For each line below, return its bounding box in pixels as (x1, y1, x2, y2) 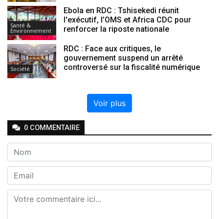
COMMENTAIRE (28, 124, 80, 132)
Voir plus (93, 98, 126, 109)
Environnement (10, 27, 51, 35)
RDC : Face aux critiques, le (64, 44, 161, 54)
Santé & (10, 22, 31, 29)
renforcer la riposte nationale (64, 24, 169, 34)
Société (10, 65, 30, 73)
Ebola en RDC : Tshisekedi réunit (64, 6, 179, 16)
